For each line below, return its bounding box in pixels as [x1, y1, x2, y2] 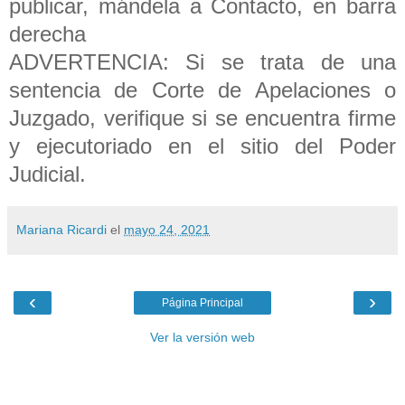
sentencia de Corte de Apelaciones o [9, 77, 396, 102]
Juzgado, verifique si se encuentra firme [9, 105, 396, 130]
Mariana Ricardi [16, 221, 107, 237]
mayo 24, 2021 [124, 221, 210, 237]
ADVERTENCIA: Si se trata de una [9, 49, 396, 74]
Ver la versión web [150, 329, 255, 344]
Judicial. [9, 161, 86, 186]
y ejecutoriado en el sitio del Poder [9, 133, 396, 158]
